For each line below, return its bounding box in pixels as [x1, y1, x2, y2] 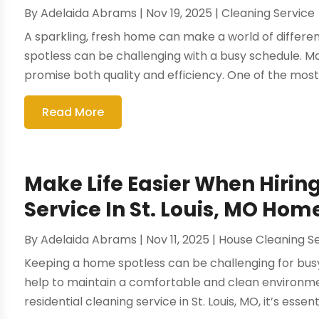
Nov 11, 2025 [146, 231, 210, 249]
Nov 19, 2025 [146, 5, 213, 22]
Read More [42, 104, 105, 121]
